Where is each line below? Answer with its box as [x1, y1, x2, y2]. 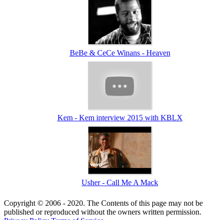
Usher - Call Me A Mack [82, 178, 158, 187]
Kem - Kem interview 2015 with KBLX [57, 113, 183, 122]
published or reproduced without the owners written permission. [4, 207, 201, 216]
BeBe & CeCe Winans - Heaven [69, 48, 170, 57]
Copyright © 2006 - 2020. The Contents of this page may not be [4, 198, 203, 207]
